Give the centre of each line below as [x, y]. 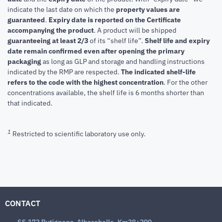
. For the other [186, 83]
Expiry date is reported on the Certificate [115, 20]
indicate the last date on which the [62, 10]
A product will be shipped [137, 30]
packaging [24, 62]
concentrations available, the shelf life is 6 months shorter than [106, 93]
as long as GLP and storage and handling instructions [123, 62]
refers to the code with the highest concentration [85, 83]
